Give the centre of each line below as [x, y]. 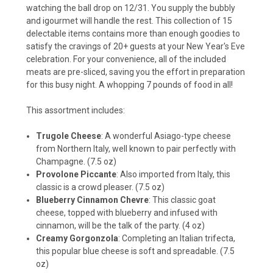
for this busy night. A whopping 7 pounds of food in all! [129, 84]
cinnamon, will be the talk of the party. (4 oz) [121, 225]
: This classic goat [183, 200]
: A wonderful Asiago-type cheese [166, 136]
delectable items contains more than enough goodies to [133, 33]
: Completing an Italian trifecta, [177, 238]
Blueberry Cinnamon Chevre [93, 200]
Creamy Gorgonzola [77, 238]
